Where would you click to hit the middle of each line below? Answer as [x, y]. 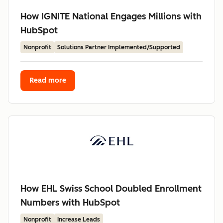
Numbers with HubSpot [70, 203]
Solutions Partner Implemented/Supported [119, 47]
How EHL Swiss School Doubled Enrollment [111, 189]
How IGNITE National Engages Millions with [111, 16]
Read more [48, 80]
